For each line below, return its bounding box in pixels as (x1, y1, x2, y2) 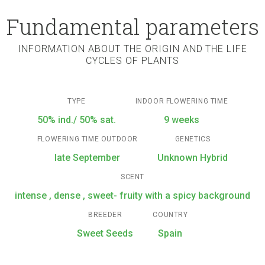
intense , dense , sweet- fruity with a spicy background (15, 190, 250, 201)
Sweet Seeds (77, 228, 134, 239)
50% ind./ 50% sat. (37, 114, 116, 125)
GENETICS (174, 135, 211, 143)
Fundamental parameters (6, 12, 259, 41)
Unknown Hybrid (157, 152, 228, 163)
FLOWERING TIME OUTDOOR (37, 135, 138, 143)
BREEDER (88, 211, 122, 219)
